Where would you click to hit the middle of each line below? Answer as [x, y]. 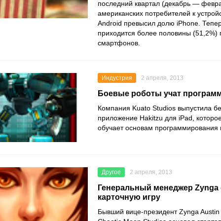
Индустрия [117, 78]
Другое [111, 172]
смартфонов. [119, 43]
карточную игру [129, 197]
